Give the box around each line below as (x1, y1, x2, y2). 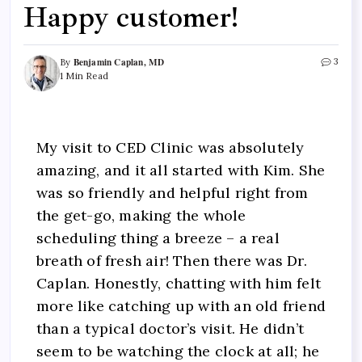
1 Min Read (60, 70, 108, 82)
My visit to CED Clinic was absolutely (36, 138, 305, 158)
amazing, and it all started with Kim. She (36, 161, 326, 180)
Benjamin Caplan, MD (73, 55, 165, 69)
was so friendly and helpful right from (36, 183, 309, 203)
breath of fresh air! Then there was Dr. (36, 251, 307, 271)
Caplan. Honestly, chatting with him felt (36, 274, 322, 293)
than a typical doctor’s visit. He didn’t (36, 319, 305, 339)
